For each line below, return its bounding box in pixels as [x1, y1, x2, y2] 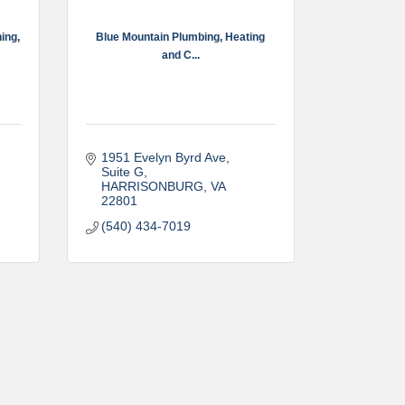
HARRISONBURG [101, 179, 203, 193]
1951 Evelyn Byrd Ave [101, 150, 226, 165]
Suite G [101, 165, 144, 179]
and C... [161, 48, 200, 61]
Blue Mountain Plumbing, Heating [96, 30, 266, 43]
